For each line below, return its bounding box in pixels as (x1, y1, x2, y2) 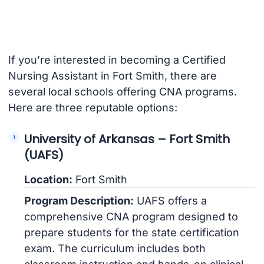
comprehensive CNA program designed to (24, 210, 239, 223)
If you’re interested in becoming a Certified (8, 53, 226, 66)
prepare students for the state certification (24, 226, 240, 239)
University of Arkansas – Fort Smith (24, 130, 230, 147)
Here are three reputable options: (8, 101, 177, 114)
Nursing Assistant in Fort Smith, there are (8, 69, 217, 82)
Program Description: (24, 194, 134, 207)
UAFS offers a (134, 194, 207, 207)
